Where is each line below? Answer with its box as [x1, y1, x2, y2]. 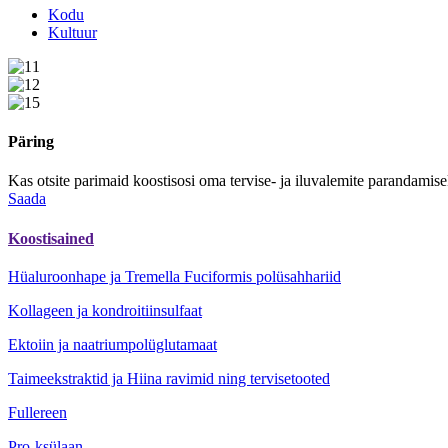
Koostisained [8, 229, 94, 247]
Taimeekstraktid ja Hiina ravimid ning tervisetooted [8, 369, 330, 387]
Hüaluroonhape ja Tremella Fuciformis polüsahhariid [8, 267, 341, 285]
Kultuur [48, 23, 97, 41]
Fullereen [8, 403, 67, 421]
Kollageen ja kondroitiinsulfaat [8, 301, 202, 319]
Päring [8, 133, 54, 151]
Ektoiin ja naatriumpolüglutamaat [8, 335, 217, 353]
